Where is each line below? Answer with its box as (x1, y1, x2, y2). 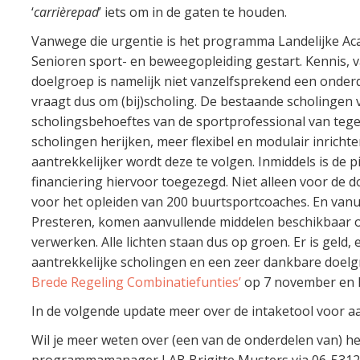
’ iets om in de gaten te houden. (98, 2, 287, 21)
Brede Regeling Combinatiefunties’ (31, 272, 241, 291)
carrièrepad (33, 2, 99, 21)
